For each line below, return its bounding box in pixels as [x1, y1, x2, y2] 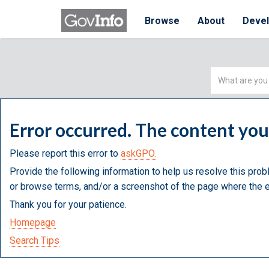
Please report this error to [10, 148, 121, 159]
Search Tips [10, 235, 59, 246]
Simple [210, 68, 241, 80]
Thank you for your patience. [10, 199, 127, 210]
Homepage [10, 217, 56, 228]
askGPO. [121, 148, 156, 159]
